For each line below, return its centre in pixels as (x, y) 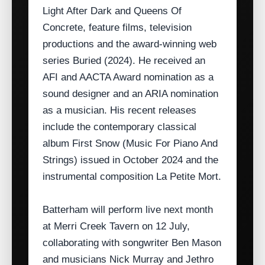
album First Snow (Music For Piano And (130, 144)
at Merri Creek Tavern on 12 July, (116, 227)
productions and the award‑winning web (130, 44)
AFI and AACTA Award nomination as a (128, 77)
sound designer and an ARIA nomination (130, 94)
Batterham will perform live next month (128, 210)
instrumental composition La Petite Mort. (132, 177)
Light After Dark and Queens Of (112, 11)
